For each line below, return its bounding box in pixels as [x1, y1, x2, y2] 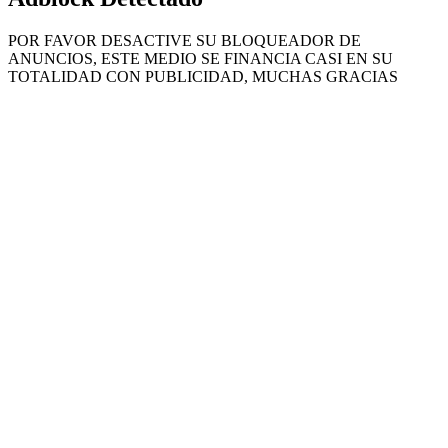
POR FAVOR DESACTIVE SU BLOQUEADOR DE [8, 31, 361, 49]
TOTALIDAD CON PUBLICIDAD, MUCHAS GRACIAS [8, 67, 398, 85]
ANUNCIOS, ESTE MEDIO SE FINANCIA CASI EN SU [8, 49, 393, 67]
